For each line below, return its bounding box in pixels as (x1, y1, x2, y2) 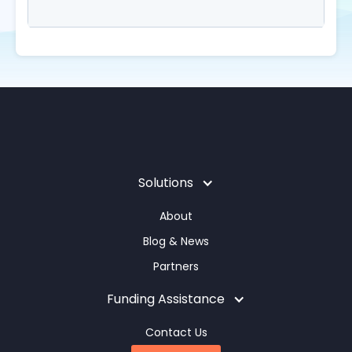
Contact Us (145, 324, 207, 340)
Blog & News (143, 233, 209, 249)
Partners (153, 258, 199, 274)
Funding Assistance (107, 290, 225, 308)
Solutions (138, 174, 193, 192)
